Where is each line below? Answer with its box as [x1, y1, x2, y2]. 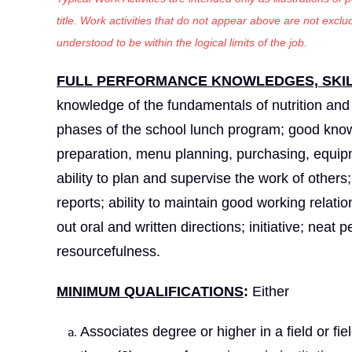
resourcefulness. [57, 243, 160, 259]
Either [252, 283, 289, 299]
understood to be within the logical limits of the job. [57, 35, 307, 49]
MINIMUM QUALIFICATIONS [57, 283, 244, 299]
